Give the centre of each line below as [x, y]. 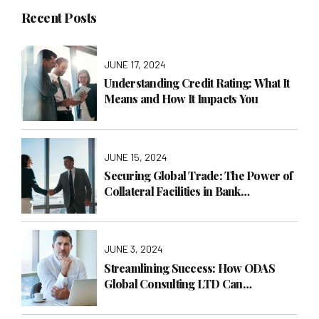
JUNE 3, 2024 [134, 249]
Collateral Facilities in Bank [172, 191]
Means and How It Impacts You [181, 99]
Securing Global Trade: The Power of [199, 175]
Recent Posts [59, 18]
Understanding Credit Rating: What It [197, 83]
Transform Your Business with [181, 299]
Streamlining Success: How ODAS [189, 268]
